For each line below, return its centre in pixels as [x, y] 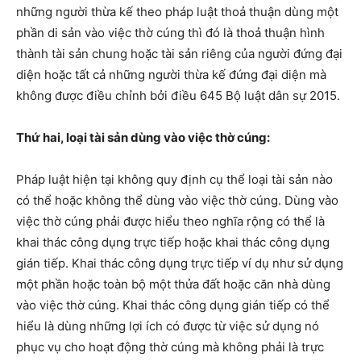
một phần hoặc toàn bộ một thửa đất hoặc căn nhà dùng [173, 284]
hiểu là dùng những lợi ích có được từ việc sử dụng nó [168, 326]
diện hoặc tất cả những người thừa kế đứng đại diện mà [171, 75]
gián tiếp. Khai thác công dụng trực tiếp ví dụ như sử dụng [180, 263]
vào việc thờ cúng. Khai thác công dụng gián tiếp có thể [173, 305]
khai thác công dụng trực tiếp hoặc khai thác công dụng [173, 243]
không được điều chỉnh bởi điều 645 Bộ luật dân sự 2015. [178, 96]
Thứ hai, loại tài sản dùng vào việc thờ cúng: [144, 138]
